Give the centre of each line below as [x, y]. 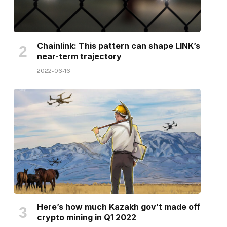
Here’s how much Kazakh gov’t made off [118, 207]
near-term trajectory [79, 56]
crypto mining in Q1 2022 [86, 218]
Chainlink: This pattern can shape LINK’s [118, 45]
